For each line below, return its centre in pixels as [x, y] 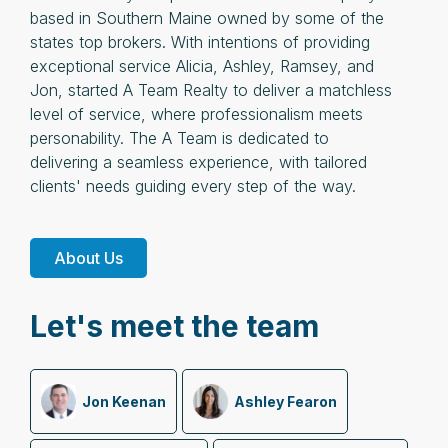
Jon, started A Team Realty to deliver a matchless [211, 89]
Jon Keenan [124, 401]
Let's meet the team [174, 325]
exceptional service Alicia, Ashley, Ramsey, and [202, 65]
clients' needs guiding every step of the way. [193, 185]
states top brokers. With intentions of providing [200, 41]
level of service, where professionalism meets [196, 113]
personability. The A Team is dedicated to [179, 137]
